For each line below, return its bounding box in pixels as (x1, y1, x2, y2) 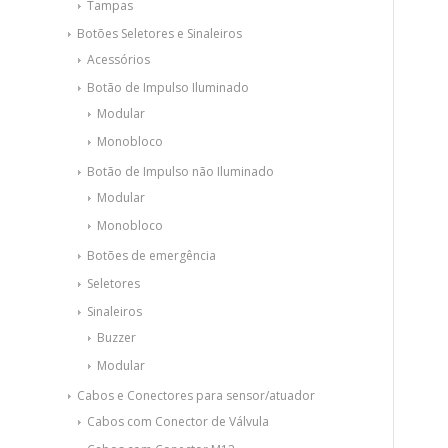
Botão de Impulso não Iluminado (87, 163, 274, 180)
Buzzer (97, 329, 136, 346)
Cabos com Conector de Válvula (87, 413, 269, 430)
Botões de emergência (87, 247, 216, 264)
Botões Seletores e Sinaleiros (77, 25, 242, 42)
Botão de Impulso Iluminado (87, 79, 249, 96)
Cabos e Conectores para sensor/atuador (77, 387, 315, 404)
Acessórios (87, 51, 150, 68)
